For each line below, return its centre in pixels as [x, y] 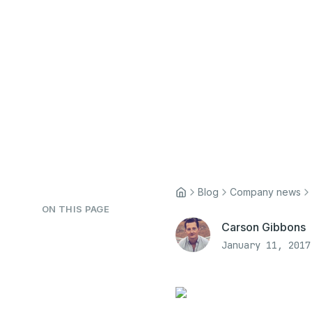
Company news [265, 192]
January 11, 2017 [266, 245]
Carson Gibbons [264, 227]
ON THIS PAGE [76, 209]
